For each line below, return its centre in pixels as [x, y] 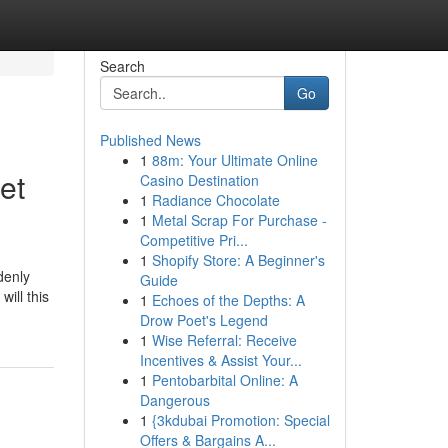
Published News [150, 140]
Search [122, 66]
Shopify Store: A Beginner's [238, 260]
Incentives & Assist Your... [220, 360]
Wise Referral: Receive [224, 340]
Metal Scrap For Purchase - [239, 220]
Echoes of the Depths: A [228, 300]
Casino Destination [199, 180]
